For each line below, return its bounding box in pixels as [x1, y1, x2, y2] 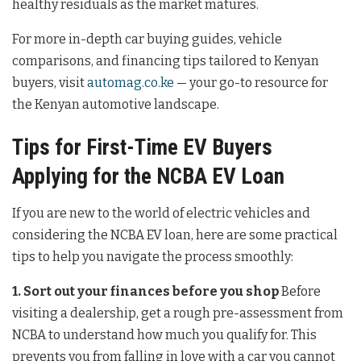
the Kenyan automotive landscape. [12, 96, 219, 112]
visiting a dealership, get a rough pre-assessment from [12, 305, 343, 321]
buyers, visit [12, 74, 87, 90]
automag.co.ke [87, 74, 174, 90]
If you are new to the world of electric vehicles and [12, 205, 310, 221]
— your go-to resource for [174, 74, 328, 90]
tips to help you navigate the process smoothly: [12, 248, 293, 264]
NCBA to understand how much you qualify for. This [12, 326, 317, 342]
